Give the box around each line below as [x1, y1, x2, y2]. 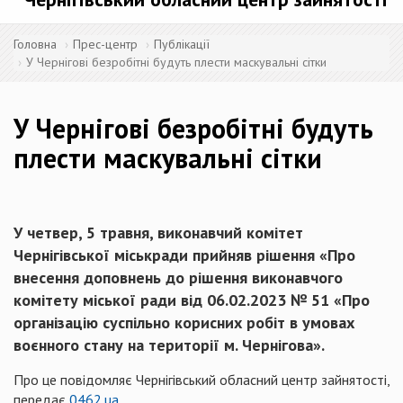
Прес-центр [73, 36, 138, 52]
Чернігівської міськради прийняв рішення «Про [13, 245, 355, 265]
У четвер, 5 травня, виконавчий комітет [13, 222, 303, 243]
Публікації [154, 36, 210, 52]
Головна [13, 36, 57, 52]
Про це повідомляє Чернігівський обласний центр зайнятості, [13, 371, 390, 389]
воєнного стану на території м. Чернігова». [13, 335, 325, 355]
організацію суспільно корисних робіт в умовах [13, 312, 354, 333]
